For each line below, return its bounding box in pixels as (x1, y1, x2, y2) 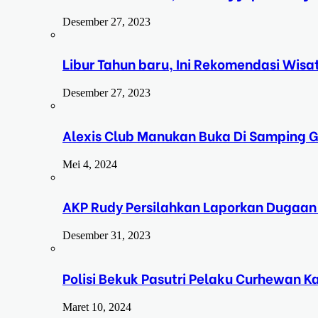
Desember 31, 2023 (62, 229, 150, 242)
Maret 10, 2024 (62, 300, 131, 313)
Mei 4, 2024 (62, 158, 117, 170)
